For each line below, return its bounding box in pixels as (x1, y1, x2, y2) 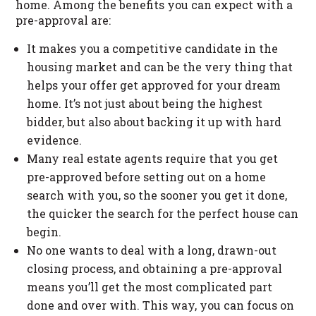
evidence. (27, 132, 83, 147)
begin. (27, 224, 62, 239)
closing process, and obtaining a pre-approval (27, 260, 283, 276)
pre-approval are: (16, 12, 111, 28)
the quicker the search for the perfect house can (27, 205, 299, 221)
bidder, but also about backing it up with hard (27, 114, 282, 129)
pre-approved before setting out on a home (27, 169, 267, 184)
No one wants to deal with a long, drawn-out (27, 242, 277, 257)
